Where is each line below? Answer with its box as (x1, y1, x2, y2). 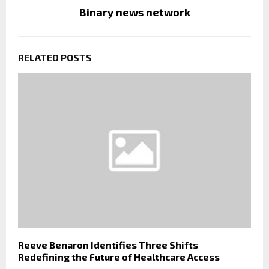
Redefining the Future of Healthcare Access (18, 251, 220, 263)
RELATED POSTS (18, 51, 92, 63)
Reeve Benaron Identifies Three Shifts (18, 239, 198, 251)
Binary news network (79, 5, 190, 19)
